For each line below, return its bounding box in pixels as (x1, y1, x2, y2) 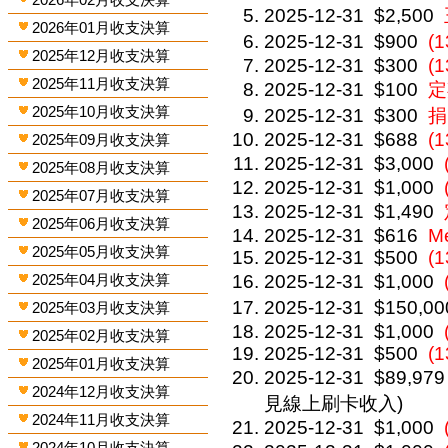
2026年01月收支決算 (32, 19, 171, 36)
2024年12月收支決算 (32, 383, 171, 400)
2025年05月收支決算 (32, 243, 171, 260)
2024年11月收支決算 (32, 411, 171, 428)
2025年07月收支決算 (32, 187, 171, 204)
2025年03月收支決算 (32, 299, 171, 316)
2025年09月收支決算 (32, 131, 171, 148)
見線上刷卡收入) (264, 393, 404, 415)
